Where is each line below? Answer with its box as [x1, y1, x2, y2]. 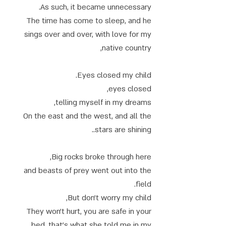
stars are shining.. [95, 125, 151, 135]
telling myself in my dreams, [55, 97, 151, 107]
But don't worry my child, [68, 193, 151, 203]
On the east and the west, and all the [23, 111, 151, 121]
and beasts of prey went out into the [24, 165, 151, 176]
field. [136, 179, 151, 189]
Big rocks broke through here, [51, 152, 151, 162]
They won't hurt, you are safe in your [26, 206, 151, 216]
